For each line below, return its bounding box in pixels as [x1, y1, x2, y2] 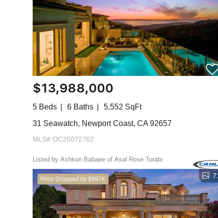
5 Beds [33, 103, 57, 111]
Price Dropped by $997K [40, 176, 106, 182]
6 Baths [67, 103, 94, 111]
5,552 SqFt [104, 103, 142, 111]
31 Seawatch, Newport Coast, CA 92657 [33, 119, 172, 127]
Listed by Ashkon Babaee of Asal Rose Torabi [33, 156, 163, 163]
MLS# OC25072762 [33, 135, 94, 143]
